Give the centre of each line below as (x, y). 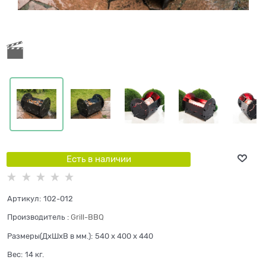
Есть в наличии (99, 159)
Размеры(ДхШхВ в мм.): (50, 236)
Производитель (36, 217)
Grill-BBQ (87, 217)
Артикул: (24, 199)
